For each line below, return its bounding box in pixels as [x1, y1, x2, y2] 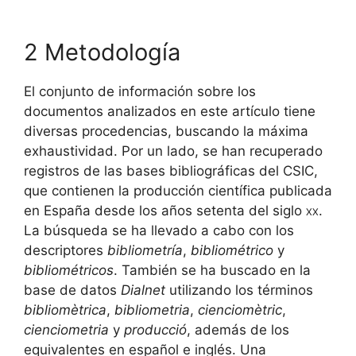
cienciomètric [198, 302, 282, 319]
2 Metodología [24, 38, 180, 67]
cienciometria [24, 322, 109, 339]
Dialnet [121, 282, 165, 299]
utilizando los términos [165, 282, 313, 299]
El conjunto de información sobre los [24, 83, 256, 100]
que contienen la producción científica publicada [24, 183, 332, 199]
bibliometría [107, 242, 183, 259]
